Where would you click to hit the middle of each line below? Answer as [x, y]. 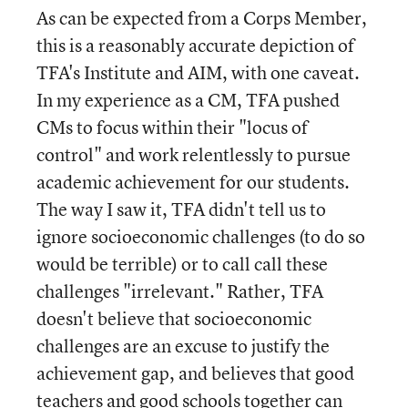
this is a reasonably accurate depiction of [195, 45]
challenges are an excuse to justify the [183, 346]
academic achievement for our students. [193, 182]
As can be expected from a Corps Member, [202, 18]
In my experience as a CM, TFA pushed [188, 100]
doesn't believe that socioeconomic [174, 318]
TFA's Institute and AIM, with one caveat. [198, 72]
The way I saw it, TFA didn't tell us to [181, 209]
